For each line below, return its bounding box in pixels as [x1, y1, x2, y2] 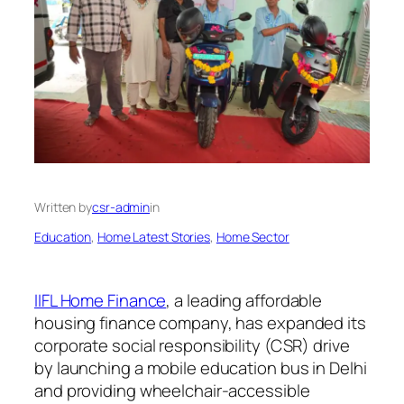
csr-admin [92, 197, 151, 216]
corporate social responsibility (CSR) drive [34, 334, 350, 358]
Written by [34, 197, 92, 216]
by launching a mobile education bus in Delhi [34, 356, 367, 381]
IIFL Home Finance [34, 289, 167, 313]
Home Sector [216, 227, 289, 245]
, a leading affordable [166, 289, 323, 313]
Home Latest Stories [96, 227, 211, 245]
